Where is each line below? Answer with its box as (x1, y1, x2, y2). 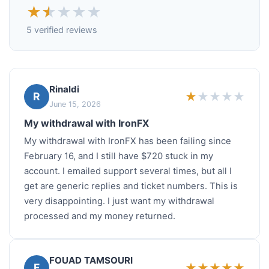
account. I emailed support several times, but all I (24, 166, 232, 177)
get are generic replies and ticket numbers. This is (24, 181, 238, 192)
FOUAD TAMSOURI (49, 255, 133, 267)
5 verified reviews (26, 25, 97, 35)
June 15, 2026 (49, 100, 101, 109)
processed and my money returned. (24, 211, 175, 222)
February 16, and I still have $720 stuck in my (24, 151, 213, 162)
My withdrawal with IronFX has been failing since (24, 136, 231, 147)
